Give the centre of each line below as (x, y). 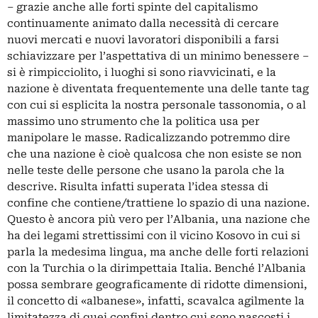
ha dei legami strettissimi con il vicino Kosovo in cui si (154, 235)
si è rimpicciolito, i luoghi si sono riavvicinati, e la (142, 72)
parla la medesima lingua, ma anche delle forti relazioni (158, 252)
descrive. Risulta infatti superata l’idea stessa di (138, 186)
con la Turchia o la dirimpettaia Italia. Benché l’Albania (157, 268)
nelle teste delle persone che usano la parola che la (146, 170)
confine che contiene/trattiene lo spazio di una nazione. (158, 203)
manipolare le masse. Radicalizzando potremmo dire (149, 137)
